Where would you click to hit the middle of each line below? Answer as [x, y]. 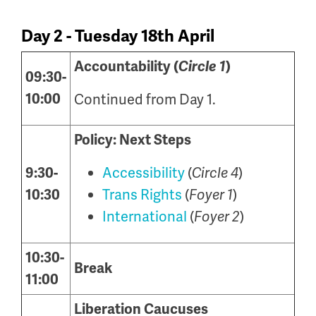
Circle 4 [215, 173]
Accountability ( [126, 67]
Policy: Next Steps [133, 140]
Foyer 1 [211, 195]
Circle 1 [202, 67]
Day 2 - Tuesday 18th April [118, 36]
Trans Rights [142, 195]
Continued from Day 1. [145, 99]
